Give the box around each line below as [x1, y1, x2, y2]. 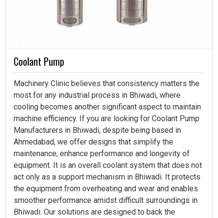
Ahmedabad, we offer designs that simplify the [14, 137, 173, 146]
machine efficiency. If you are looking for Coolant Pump [14, 113, 200, 123]
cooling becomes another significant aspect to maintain [14, 102, 201, 111]
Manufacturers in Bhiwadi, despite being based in [14, 125, 181, 135]
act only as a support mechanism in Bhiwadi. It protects [14, 172, 200, 182]
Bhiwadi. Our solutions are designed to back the [14, 207, 175, 217]
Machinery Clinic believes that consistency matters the [14, 78, 200, 88]
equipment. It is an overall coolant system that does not [14, 160, 202, 170]
